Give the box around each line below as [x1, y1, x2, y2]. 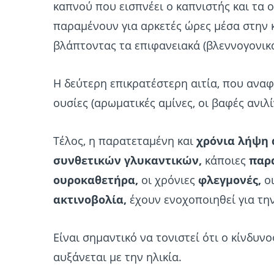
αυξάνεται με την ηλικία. [53, 250, 182, 264]
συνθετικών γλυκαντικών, [53, 153, 202, 168]
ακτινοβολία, [53, 192, 127, 207]
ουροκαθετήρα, [53, 172, 138, 187]
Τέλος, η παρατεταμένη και [53, 133, 196, 148]
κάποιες [202, 153, 249, 168]
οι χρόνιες [138, 172, 198, 187]
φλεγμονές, [198, 172, 261, 187]
